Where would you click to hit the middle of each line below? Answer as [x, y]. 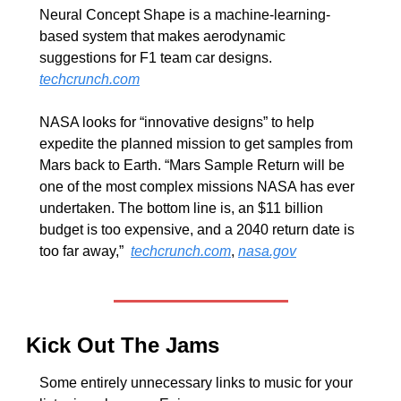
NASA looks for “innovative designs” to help [177, 122]
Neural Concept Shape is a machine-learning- [185, 14]
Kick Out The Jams [126, 345]
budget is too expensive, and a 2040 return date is [197, 229]
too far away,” [85, 251]
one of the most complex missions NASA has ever [197, 186]
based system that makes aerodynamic [162, 36]
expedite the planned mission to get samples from [196, 143]
